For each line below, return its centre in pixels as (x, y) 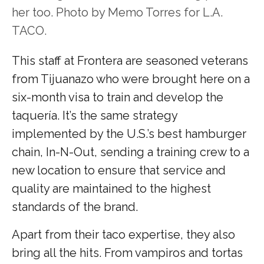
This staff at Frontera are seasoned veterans (130, 60)
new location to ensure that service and (119, 170)
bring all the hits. (58, 253)
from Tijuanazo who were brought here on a (131, 79)
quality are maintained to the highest (111, 188)
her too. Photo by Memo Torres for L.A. (117, 12)
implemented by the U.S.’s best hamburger (129, 133)
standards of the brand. (75, 207)
